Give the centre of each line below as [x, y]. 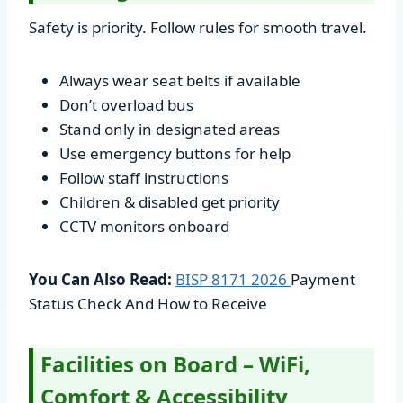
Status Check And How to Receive [148, 303]
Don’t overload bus [126, 104]
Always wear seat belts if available [180, 80]
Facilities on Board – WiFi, [175, 363]
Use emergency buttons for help [175, 153]
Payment [323, 279]
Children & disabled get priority [170, 201]
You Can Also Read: [100, 279]
